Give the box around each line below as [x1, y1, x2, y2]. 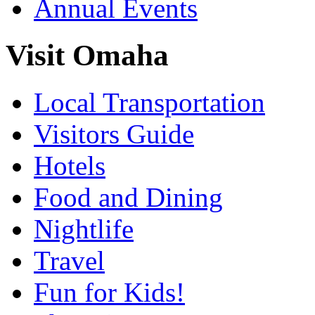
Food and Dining [34, 181, 223, 212]
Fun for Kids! [34, 276, 185, 307]
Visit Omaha [6, 38, 169, 72]
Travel [34, 245, 105, 276]
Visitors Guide [34, 118, 194, 149]
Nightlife [34, 213, 134, 244]
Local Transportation [34, 86, 265, 117]
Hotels [34, 150, 105, 181]
